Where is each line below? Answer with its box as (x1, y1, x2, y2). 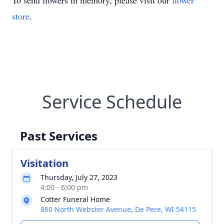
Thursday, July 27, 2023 (40, 172, 117, 182)
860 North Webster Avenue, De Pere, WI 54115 (40, 204, 196, 214)
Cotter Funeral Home (40, 194, 110, 204)
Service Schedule (42, 89, 182, 114)
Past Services (20, 127, 97, 144)
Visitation (20, 156, 68, 170)
